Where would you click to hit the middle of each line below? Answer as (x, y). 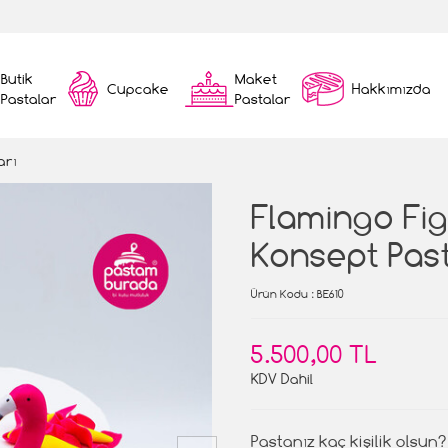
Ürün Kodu (279, 294)
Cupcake (138, 88)
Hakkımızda (391, 88)
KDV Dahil (282, 378)
